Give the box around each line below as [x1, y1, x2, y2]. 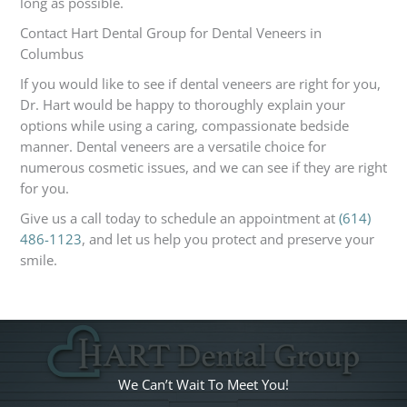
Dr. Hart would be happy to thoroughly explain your [19, 95, 345, 114]
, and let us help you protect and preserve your [81, 230, 374, 249]
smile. [19, 251, 57, 270]
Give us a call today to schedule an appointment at [19, 209, 339, 228]
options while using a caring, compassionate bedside [19, 116, 349, 135]
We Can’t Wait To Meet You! [118, 375, 289, 394]
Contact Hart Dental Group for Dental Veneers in [19, 24, 322, 43]
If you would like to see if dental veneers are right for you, [19, 74, 381, 94]
